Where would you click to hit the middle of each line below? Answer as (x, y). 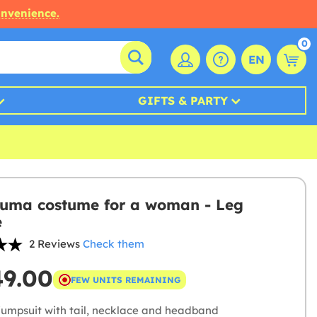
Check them (113, 244)
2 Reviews (54, 244)
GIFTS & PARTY (183, 100)
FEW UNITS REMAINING (125, 279)
